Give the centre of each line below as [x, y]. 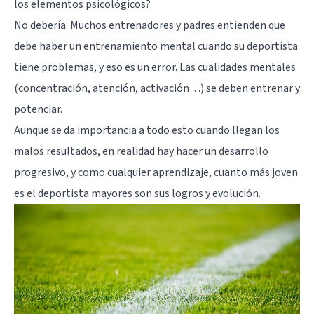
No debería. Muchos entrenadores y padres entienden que [150, 25]
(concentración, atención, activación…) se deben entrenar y [157, 88]
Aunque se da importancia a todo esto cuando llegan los [147, 130]
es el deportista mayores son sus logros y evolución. [137, 193]
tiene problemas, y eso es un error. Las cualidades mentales [155, 67]
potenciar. [38, 109]
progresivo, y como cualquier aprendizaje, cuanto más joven [156, 172]
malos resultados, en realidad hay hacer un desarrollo [141, 151]
